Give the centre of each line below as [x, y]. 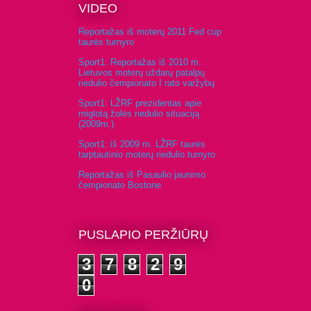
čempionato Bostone [120, 185]
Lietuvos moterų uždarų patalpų [142, 73]
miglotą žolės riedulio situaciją [139, 114]
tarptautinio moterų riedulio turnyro [147, 155]
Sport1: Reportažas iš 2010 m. [140, 62]
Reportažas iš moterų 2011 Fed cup [150, 32]
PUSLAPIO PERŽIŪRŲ [143, 235]
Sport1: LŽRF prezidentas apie [140, 103]
